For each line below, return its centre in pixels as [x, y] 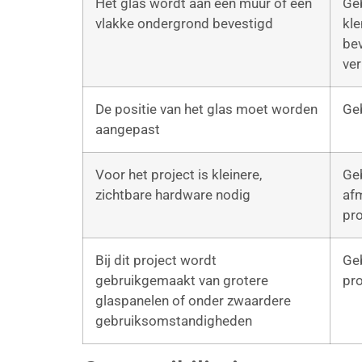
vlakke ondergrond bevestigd [184, 23]
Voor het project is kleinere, [179, 174]
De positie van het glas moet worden [206, 109]
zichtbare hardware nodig [173, 194]
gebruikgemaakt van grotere [182, 280]
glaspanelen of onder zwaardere [193, 300]
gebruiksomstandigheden [174, 320]
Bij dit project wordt [156, 260]
